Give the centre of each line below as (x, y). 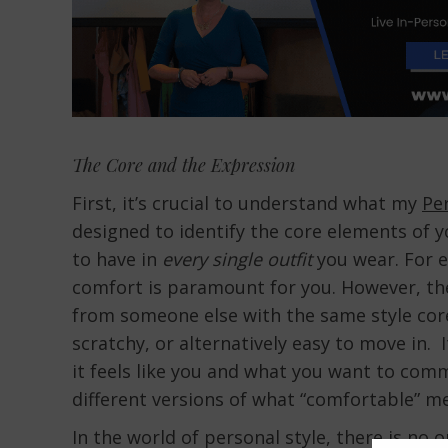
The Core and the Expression (183, 164)
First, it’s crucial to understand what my (247, 202)
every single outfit (237, 258)
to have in (117, 258)
